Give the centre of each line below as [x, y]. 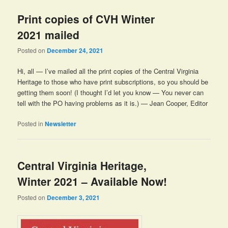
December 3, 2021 [74, 197]
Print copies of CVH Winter [86, 19]
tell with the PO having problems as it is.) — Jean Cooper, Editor [113, 103]
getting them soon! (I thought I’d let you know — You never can [111, 93]
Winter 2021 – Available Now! [92, 181]
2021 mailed [49, 34]
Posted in [31, 124]
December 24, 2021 [75, 50]
